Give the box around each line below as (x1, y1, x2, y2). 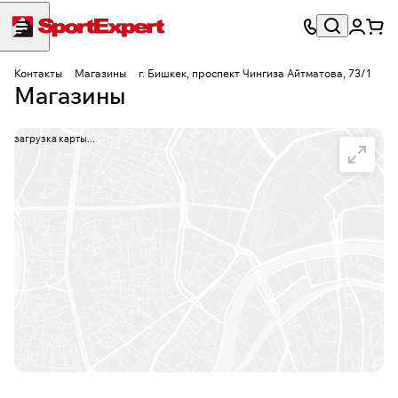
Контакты (14, 67, 62, 80)
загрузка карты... (14, 132, 95, 145)
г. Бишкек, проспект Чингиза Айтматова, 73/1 (139, 67, 371, 80)
